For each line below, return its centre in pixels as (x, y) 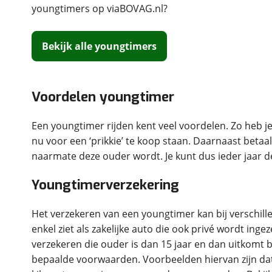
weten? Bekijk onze (204, 40)
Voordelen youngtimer (103, 97)
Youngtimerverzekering (105, 185)
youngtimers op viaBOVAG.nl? (100, 8)
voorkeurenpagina (204, 70)
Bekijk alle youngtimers (99, 46)
